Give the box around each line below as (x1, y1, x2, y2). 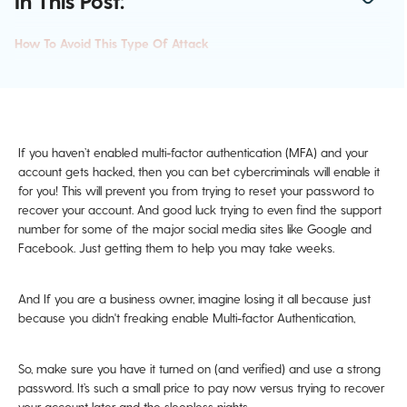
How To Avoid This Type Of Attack (15, 35, 209, 51)
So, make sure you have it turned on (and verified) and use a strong (18, 360, 381, 376)
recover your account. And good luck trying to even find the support (18, 201, 382, 217)
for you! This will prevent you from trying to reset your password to (18, 182, 374, 198)
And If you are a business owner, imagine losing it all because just (18, 290, 371, 306)
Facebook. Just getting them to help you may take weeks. (18, 239, 334, 255)
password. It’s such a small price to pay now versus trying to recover (18, 379, 384, 395)
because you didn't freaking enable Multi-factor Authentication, (18, 309, 355, 325)
